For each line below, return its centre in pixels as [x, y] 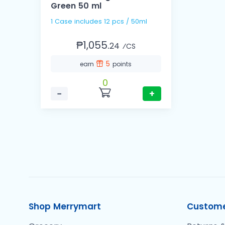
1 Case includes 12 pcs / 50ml [99, 22]
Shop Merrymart [65, 207]
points [122, 64]
